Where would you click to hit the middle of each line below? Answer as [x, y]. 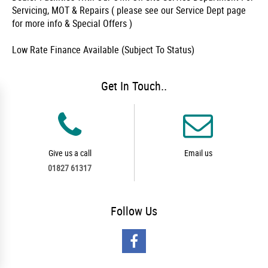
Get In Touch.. [134, 86]
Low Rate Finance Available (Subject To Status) [103, 50]
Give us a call [70, 153]
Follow [128, 211]
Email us [198, 153]
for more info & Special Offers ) [72, 23]
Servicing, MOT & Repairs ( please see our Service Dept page [129, 10]
